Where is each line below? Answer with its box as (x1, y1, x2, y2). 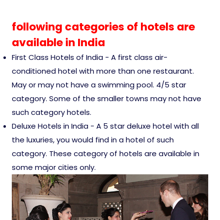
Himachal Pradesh (20, 149, 110, 163)
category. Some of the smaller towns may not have (12, 93, 201, 104)
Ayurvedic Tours (20, 121, 99, 135)
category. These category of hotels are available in (12, 148, 199, 159)
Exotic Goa (20, 177, 72, 191)
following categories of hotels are (12, 19, 195, 34)
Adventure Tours (20, 65, 101, 79)
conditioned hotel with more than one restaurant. (12, 65, 194, 76)
